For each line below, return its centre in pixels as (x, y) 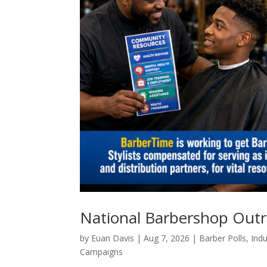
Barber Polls (223, 238)
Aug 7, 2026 (167, 238)
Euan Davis (113, 238)
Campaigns (102, 252)
